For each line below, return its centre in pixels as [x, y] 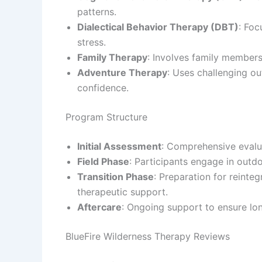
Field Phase [103, 161]
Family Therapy [112, 57]
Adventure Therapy [122, 72]
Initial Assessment [119, 146]
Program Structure [106, 117]
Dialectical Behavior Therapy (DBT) [158, 27]
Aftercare [99, 207]
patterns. [97, 11]
